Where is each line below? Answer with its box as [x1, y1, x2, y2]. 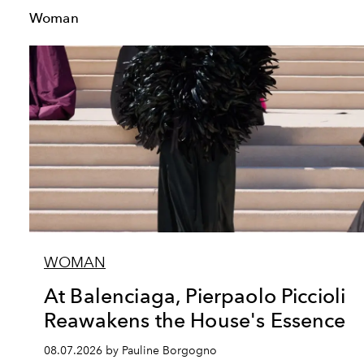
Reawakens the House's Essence [44, 308, 346, 332]
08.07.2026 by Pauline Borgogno [44, 344, 217, 357]
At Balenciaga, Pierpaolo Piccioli [44, 284, 346, 308]
